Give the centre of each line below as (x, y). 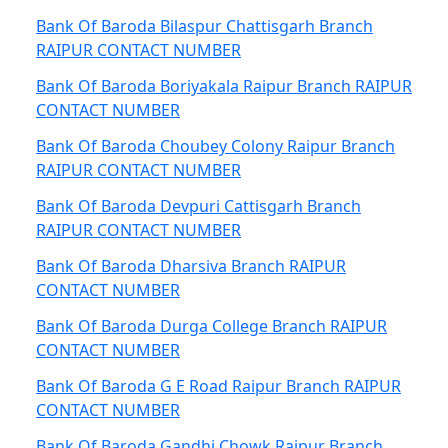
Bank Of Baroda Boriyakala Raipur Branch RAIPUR (224, 86)
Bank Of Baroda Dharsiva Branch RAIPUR (191, 266)
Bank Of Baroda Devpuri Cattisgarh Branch (198, 206)
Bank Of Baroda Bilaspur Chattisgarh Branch (204, 26)
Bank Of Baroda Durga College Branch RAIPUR (211, 326)
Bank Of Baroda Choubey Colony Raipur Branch (215, 146)
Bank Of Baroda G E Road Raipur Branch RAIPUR (218, 386)
